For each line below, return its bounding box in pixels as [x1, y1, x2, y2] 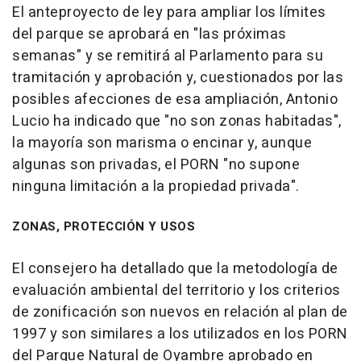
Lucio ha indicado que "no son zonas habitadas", [12, 110, 342, 132]
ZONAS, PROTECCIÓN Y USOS [12, 218, 195, 235]
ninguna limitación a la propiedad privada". [12, 176, 300, 197]
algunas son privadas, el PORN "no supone [12, 154, 300, 176]
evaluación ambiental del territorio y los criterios [12, 280, 341, 301]
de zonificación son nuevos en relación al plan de [12, 301, 348, 323]
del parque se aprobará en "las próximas [12, 23, 287, 45]
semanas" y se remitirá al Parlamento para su [12, 45, 323, 67]
